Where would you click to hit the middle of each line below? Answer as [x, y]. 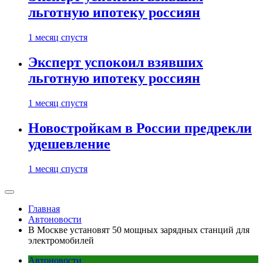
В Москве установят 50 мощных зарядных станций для [139, 230]
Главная [44, 208]
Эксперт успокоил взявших [116, 62]
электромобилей [61, 240]
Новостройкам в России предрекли [140, 128]
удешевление [69, 144]
